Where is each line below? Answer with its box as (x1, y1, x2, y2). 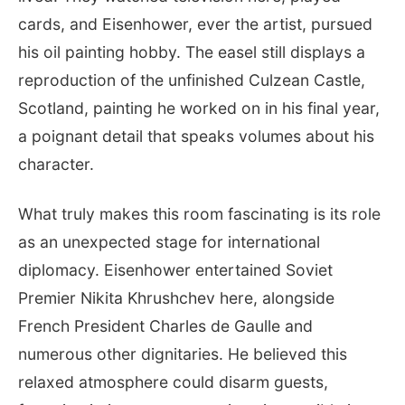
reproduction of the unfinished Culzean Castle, (18, 70, 365, 89)
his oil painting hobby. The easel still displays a (18, 42, 365, 61)
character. (18, 154, 94, 174)
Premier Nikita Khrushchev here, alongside (18, 287, 334, 307)
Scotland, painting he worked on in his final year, (18, 98, 380, 118)
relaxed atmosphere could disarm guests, (18, 372, 328, 391)
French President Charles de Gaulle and (18, 316, 313, 335)
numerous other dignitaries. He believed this (18, 344, 347, 363)
